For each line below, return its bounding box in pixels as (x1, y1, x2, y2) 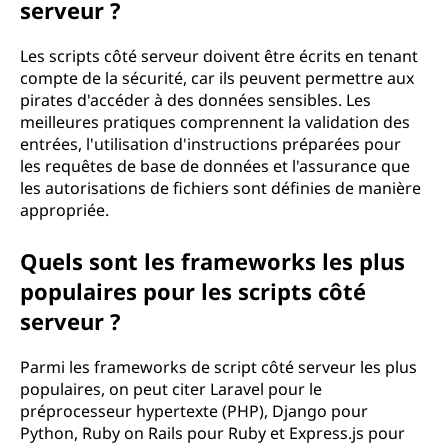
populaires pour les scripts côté (20, 276, 366, 306)
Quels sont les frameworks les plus (20, 246, 405, 276)
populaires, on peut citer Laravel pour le (20, 378, 322, 400)
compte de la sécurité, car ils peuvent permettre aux (20, 67, 414, 89)
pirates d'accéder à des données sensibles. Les (20, 89, 371, 111)
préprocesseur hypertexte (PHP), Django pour (20, 400, 368, 422)
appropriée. (20, 199, 109, 221)
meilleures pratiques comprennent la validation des (20, 111, 410, 133)
